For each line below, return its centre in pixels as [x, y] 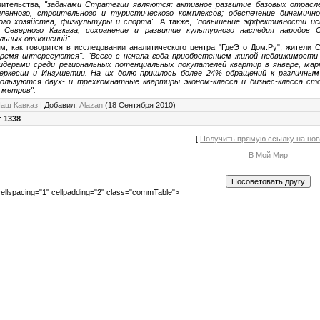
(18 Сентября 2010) [140, 105]
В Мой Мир [269, 155]
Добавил [60, 105]
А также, [176, 21]
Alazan [91, 105]
